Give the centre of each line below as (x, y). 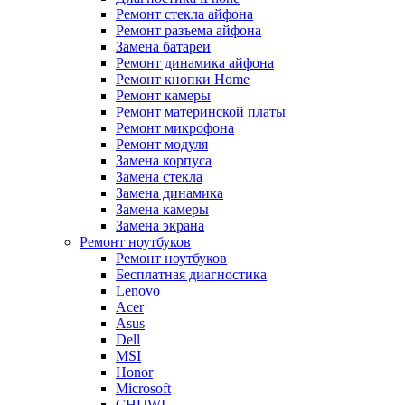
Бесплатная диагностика (191, 275)
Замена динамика (170, 193)
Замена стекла (159, 177)
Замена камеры (162, 210)
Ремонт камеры (163, 96)
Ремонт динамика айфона (195, 63)
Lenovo (138, 291)
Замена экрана (160, 226)
